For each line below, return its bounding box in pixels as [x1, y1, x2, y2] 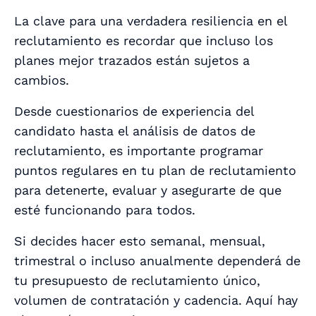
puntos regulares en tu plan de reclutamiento [14, 163, 296, 178]
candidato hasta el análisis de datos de [14, 123, 255, 139]
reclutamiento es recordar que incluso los [14, 33, 273, 49]
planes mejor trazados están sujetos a [14, 53, 250, 68]
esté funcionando [14, 202, 126, 218]
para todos [126, 202, 192, 218]
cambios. [14, 73, 69, 88]
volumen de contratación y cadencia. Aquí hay [14, 293, 298, 308]
